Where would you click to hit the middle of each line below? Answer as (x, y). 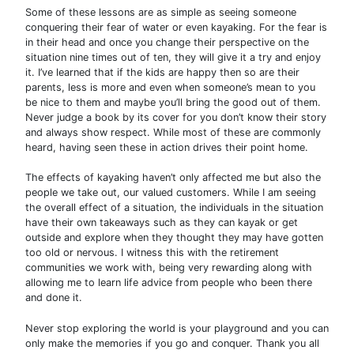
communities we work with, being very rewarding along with (169, 268)
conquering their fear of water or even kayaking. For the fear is (176, 28)
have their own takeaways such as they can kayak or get (162, 223)
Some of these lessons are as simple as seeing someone (161, 13)
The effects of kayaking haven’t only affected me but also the (173, 178)
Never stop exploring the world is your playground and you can (177, 328)
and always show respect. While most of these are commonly (173, 133)
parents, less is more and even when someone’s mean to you (170, 88)
